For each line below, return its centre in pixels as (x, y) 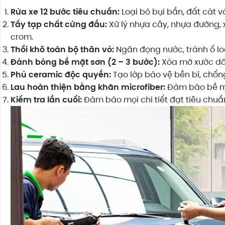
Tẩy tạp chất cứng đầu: (59, 25)
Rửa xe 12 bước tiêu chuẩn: (65, 12)
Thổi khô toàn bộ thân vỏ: (62, 50)
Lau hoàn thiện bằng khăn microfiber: (88, 87)
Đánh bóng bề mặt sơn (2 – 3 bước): (85, 62)
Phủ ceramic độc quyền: (61, 75)
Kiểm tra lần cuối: (46, 100)
